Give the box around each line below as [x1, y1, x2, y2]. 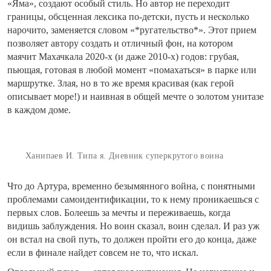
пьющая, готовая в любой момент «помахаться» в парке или [7, 65, 256, 76]
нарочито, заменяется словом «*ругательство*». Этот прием [7, 25, 256, 36]
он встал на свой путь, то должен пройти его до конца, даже [7, 234, 256, 245]
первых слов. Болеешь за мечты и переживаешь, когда [7, 207, 230, 218]
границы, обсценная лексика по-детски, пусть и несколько [7, 11, 249, 22]
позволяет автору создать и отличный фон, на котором [7, 38, 233, 49]
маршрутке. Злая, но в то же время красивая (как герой [7, 78, 234, 89]
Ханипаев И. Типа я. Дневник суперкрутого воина [25, 151, 224, 161]
